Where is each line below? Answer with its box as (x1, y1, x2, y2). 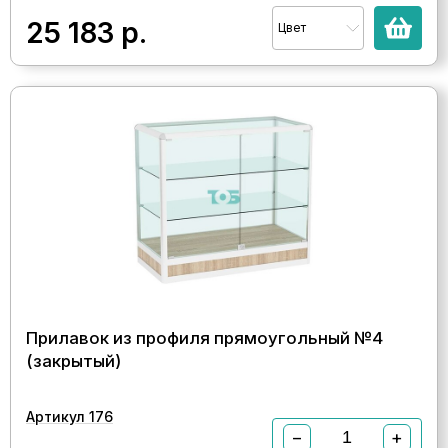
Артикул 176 (26, 407, 113, 425)
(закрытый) (26, 350, 121, 371)
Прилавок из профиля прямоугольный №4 (26, 327, 383, 348)
